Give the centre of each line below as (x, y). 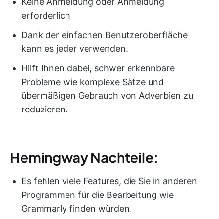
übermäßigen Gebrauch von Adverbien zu (107, 95)
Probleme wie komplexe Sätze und (93, 82)
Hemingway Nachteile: (84, 157)
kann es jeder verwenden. (75, 48)
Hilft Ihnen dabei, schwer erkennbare (98, 68)
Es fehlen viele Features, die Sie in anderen (109, 181)
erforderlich (46, 15)
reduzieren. (45, 109)
